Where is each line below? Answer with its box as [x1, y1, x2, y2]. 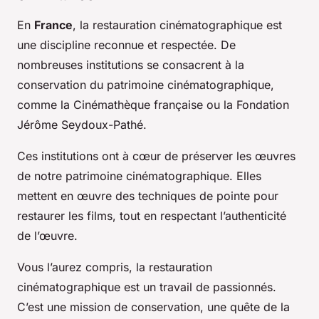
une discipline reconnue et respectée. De [17, 37, 236, 52]
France [34, 17, 73, 32]
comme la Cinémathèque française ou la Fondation [17, 97, 289, 112]
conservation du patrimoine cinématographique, [17, 77, 274, 92]
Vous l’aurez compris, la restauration [17, 259, 212, 274]
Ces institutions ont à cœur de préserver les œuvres [17, 148, 296, 163]
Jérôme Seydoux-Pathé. [17, 117, 147, 132]
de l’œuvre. [17, 228, 78, 243]
